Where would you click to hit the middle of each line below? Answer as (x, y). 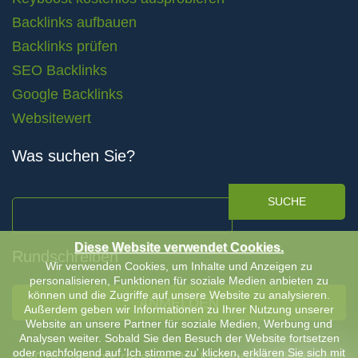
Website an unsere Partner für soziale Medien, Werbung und (179, 324)
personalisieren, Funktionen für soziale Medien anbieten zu (179, 280)
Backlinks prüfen (65, 47)
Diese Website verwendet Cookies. (179, 247)
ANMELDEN (179, 303)
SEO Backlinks (60, 71)
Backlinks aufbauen (74, 23)
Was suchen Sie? (74, 156)
